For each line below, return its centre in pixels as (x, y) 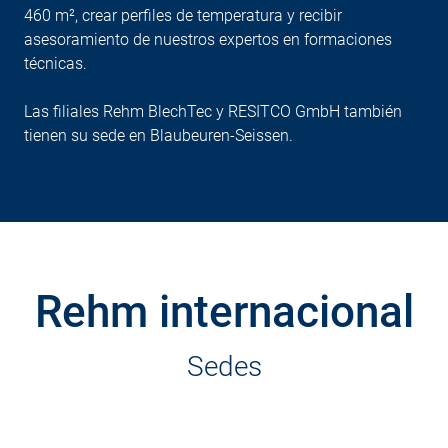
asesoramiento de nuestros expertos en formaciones (208, 39)
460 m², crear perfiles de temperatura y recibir (183, 15)
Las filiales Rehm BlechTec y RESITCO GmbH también (213, 111)
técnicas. (55, 63)
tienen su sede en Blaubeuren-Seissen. (158, 135)
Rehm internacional (224, 311)
